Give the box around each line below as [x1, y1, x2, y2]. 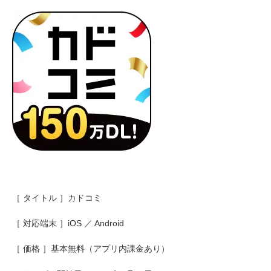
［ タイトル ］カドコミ [12, 192, 102, 203]
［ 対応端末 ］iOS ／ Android [12, 218, 124, 228]
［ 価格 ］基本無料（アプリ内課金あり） [12, 243, 169, 253]
